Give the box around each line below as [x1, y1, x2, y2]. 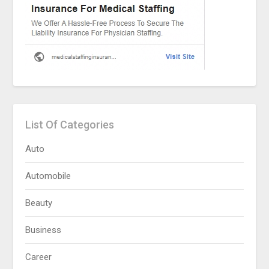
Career [25, 252, 52, 263]
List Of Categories [25, 118, 115, 131]
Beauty [25, 198, 53, 209]
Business [25, 225, 62, 236]
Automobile [25, 171, 71, 182]
